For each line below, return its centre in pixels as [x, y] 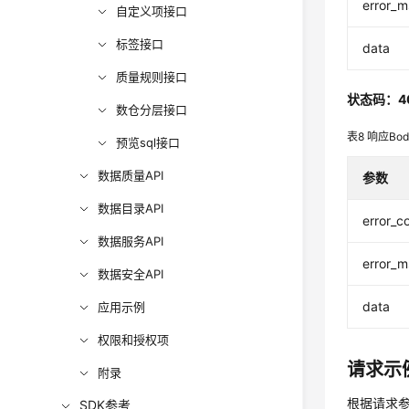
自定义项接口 [152, 11]
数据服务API [131, 241]
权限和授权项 [134, 340]
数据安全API [131, 274]
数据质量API [131, 175]
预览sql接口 [148, 142]
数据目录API [131, 208]
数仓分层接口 [152, 110]
